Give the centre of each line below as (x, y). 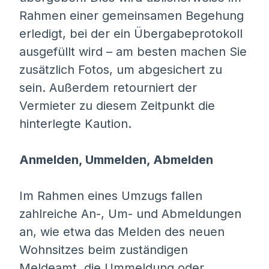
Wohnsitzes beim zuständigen (104, 250)
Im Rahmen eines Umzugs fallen (111, 196)
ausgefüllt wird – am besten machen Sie (133, 52)
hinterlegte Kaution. (75, 124)
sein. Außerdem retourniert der (108, 88)
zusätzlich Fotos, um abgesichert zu (121, 70)
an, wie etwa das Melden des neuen (122, 232)
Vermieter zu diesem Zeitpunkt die (117, 106)
